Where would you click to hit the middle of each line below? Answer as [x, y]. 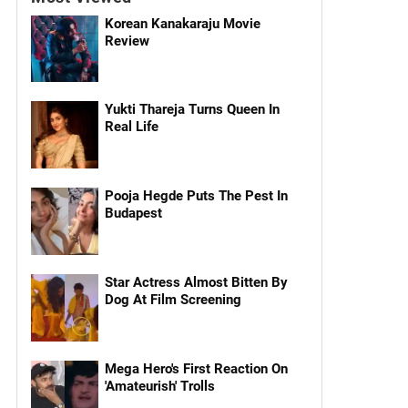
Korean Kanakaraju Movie [182, 23]
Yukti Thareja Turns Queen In [192, 110]
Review [127, 41]
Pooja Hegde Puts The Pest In [196, 196]
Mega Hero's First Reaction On [196, 368]
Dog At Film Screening [173, 299]
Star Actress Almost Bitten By [196, 282]
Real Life [131, 127]
